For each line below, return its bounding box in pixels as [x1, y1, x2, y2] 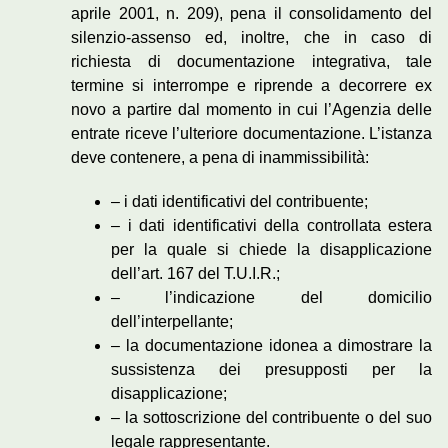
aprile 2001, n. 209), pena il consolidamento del [71, 5, 432, 23]
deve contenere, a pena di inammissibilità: [71, 149, 369, 167]
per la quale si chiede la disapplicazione [111, 241, 432, 259]
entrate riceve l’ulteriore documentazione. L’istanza [71, 125, 432, 143]
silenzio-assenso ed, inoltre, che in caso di [71, 29, 432, 47]
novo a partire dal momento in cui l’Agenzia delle [71, 101, 432, 119]
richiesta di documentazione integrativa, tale [71, 53, 432, 71]
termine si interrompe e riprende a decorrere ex [71, 77, 432, 95]
